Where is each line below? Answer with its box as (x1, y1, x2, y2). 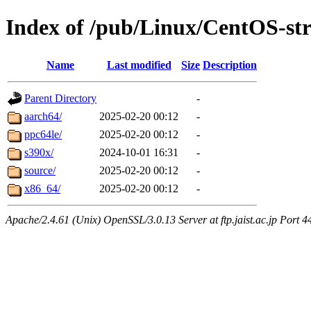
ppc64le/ (24, 128, 62, 140)
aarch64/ (24, 110, 62, 122)
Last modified (106, 58, 171, 71)
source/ (24, 164, 56, 176)
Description (203, 58, 257, 71)
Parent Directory (24, 92, 96, 104)
